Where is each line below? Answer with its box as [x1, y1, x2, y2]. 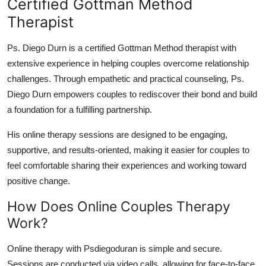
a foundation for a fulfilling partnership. [7, 104, 152, 115]
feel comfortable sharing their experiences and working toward [7, 160, 246, 170]
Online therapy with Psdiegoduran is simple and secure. [7, 243, 222, 254]
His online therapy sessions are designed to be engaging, [7, 129, 227, 140]
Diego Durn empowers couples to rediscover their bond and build [7, 88, 257, 99]
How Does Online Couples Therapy [7, 197, 230, 215]
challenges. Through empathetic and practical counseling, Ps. [7, 73, 244, 84]
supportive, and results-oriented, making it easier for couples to [7, 144, 249, 155]
